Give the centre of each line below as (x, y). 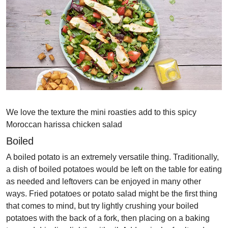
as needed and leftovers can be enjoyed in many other (104, 182)
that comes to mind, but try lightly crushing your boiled (102, 206)
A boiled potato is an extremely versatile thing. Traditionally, (112, 157)
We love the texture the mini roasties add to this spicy (101, 112)
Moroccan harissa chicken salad (64, 125)
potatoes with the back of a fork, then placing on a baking (108, 218)
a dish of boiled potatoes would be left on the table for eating (114, 169)
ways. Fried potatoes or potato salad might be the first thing (112, 194)
